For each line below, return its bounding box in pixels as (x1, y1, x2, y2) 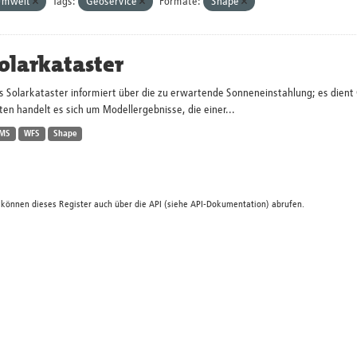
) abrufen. (265, 199, 304, 210)
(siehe (161, 199, 190, 210)
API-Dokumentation (190, 199, 266, 210)
